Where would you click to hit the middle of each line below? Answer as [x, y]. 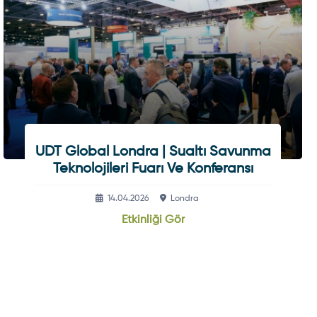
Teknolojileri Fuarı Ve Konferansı [153, 169]
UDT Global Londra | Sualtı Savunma [153, 152]
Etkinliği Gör [153, 220]
